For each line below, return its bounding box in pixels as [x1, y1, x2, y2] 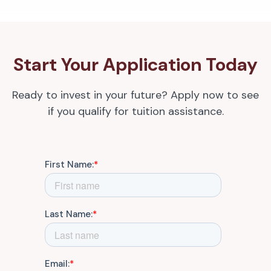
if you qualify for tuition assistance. [47, 104, 224, 119]
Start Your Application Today [13, 53, 258, 77]
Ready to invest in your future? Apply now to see [12, 88, 259, 103]
